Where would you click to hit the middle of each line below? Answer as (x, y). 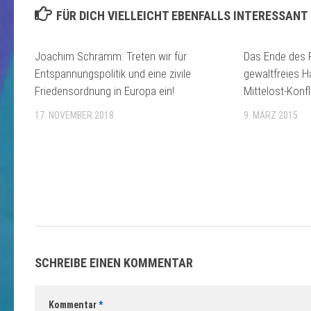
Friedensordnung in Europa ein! (104, 91)
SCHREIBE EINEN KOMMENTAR (114, 262)
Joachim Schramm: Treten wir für (111, 57)
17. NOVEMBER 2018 (74, 116)
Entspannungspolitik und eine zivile (113, 74)
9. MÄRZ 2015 (271, 116)
